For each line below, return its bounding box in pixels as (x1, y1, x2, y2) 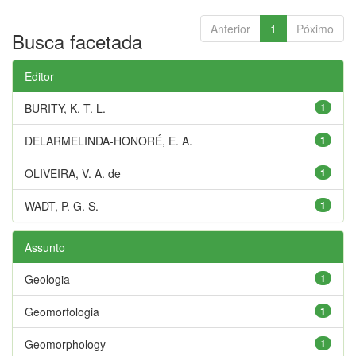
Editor (25, 68, 54, 84)
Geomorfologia (25, 303, 99, 319)
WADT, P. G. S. (25, 197, 99, 214)
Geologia (25, 270, 70, 287)
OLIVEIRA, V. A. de (25, 164, 121, 181)
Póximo (296, 20, 334, 37)
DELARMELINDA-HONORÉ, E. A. (25, 132, 192, 149)
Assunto (25, 238, 65, 255)
